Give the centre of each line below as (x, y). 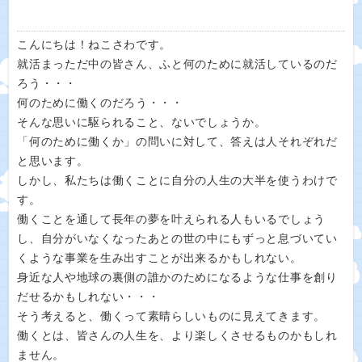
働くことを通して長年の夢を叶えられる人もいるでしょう (171, 219)
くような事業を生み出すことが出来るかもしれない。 (160, 258)
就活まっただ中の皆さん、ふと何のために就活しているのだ (177, 64)
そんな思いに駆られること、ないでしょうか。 (142, 122)
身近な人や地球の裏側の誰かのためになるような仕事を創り (177, 278)
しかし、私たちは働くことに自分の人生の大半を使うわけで (177, 181)
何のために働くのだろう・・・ (100, 103)
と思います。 (53, 161)
